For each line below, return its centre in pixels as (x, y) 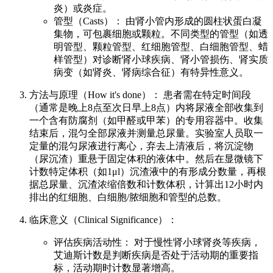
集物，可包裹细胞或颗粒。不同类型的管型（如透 (161, 34)
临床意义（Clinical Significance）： (103, 220)
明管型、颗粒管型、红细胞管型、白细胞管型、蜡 (161, 47)
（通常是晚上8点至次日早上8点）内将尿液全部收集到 (146, 108)
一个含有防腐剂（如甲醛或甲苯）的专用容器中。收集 (146, 121)
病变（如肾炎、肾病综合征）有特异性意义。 (151, 73)
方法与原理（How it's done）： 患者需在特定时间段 (140, 95)
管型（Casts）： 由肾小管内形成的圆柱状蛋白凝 (158, 21)
